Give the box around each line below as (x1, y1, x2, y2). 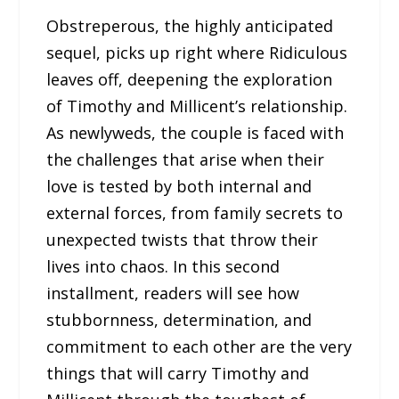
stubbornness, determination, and (46, 309, 313, 331)
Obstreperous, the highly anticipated (46, 15, 334, 37)
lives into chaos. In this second (46, 256, 281, 278)
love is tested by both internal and (46, 175, 313, 198)
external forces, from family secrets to (46, 202, 344, 224)
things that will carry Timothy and (46, 362, 310, 385)
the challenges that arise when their (46, 149, 325, 171)
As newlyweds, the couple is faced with (46, 122, 345, 144)
